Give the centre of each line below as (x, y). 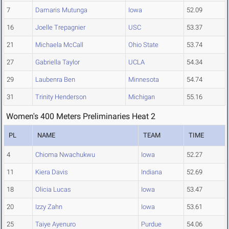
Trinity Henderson (61, 97)
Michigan (142, 97)
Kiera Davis (52, 172)
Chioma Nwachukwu (65, 155)
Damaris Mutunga (61, 10)
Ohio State (143, 45)
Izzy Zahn (49, 207)
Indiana (152, 172)
